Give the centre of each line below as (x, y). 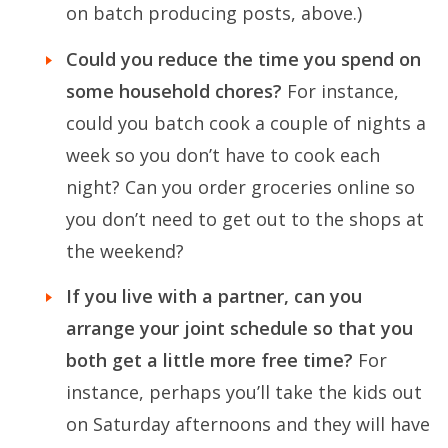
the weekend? (125, 250)
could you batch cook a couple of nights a (246, 122)
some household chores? (174, 90)
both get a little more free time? (212, 359)
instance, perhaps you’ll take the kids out (244, 391)
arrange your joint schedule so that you (239, 327)
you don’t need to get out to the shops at (245, 218)
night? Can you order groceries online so (240, 186)
